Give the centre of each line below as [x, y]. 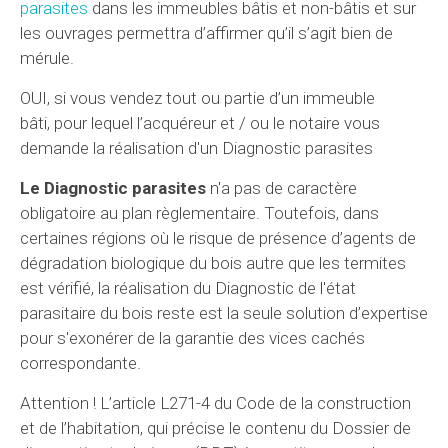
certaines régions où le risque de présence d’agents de [218, 237]
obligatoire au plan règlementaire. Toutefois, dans [199, 212]
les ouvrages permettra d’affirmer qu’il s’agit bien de [206, 32]
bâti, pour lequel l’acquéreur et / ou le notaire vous [200, 122]
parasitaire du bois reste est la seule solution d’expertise [224, 312]
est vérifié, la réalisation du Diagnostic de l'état [188, 287]
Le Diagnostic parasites [113, 187]
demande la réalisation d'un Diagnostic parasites [196, 147]
